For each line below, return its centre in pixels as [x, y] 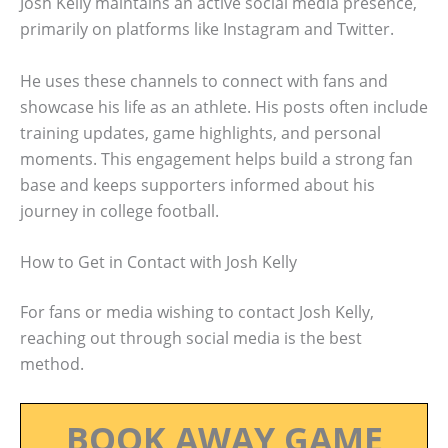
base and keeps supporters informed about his [197, 184]
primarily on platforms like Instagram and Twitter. [207, 29]
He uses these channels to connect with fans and [204, 80]
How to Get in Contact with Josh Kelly [158, 262]
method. [52, 364]
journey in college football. [119, 210]
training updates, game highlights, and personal [200, 132]
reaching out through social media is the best [191, 338]
